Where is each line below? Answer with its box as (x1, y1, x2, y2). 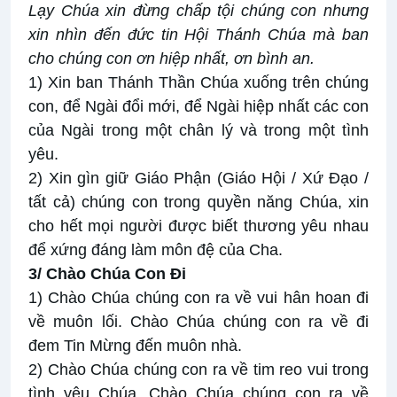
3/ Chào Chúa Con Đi (28, 265, 186, 284)
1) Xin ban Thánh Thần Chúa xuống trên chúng (28, 74, 369, 92)
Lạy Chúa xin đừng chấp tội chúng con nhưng (28, 2, 369, 20)
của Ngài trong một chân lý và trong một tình (28, 121, 369, 140)
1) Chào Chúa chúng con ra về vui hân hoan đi (28, 289, 369, 307)
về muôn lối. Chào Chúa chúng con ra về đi (28, 313, 369, 331)
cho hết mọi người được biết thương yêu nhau (28, 217, 369, 236)
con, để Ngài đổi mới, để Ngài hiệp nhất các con (28, 97, 369, 116)
